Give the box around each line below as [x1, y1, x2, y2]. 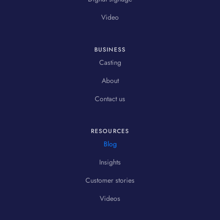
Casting [99, 57, 121, 68]
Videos [100, 193, 120, 204]
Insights [99, 157, 121, 167]
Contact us [95, 94, 125, 104]
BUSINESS [94, 45, 126, 55]
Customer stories [85, 175, 135, 186]
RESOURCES [90, 127, 130, 136]
